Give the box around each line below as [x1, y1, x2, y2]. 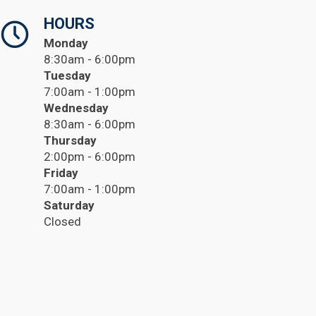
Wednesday [44, 100, 109, 115]
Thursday [44, 133, 97, 147]
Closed [44, 214, 81, 229]
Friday [44, 165, 78, 180]
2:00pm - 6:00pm [44, 149, 135, 164]
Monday [44, 35, 88, 50]
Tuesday [44, 68, 91, 83]
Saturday [44, 197, 95, 212]
